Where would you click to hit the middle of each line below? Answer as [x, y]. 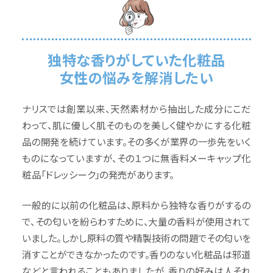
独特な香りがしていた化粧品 [136, 59]
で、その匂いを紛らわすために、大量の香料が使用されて [136, 222]
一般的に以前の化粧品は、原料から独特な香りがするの [136, 205]
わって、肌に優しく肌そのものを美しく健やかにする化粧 [136, 125]
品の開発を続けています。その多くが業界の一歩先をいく [136, 142]
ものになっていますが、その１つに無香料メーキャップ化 [136, 158]
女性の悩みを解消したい [136, 77]
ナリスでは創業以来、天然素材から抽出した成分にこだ [136, 109]
